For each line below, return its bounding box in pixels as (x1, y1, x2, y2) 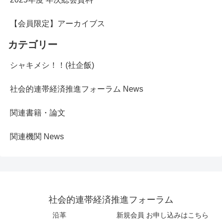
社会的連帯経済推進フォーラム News (10, 85, 143, 94)
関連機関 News (10, 132, 64, 141)
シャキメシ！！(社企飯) (10, 61, 94, 70)
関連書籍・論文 (10, 109, 65, 117)
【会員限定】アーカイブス (10, 19, 105, 28)
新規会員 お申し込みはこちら (116, 211, 209, 220)
